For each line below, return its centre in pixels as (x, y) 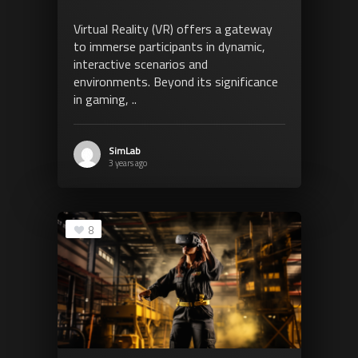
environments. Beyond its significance (175, 81)
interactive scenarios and (140, 64)
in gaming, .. (105, 99)
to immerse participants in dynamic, (169, 46)
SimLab (124, 150)
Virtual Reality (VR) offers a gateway (173, 28)
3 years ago (127, 163)
